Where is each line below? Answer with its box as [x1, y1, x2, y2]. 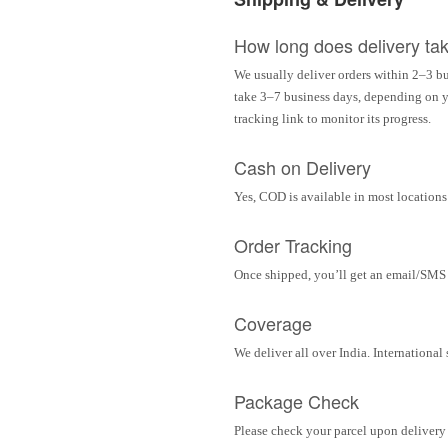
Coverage [234, 309, 312, 336]
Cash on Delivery [234, 153, 371, 180]
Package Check [234, 387, 359, 414]
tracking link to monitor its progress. [234, 111, 431, 127]
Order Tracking [234, 231, 352, 258]
